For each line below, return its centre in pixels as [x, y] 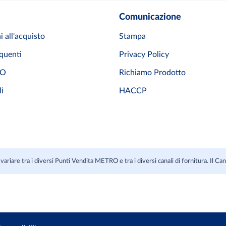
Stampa [132, 37]
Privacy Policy [144, 55]
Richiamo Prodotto [152, 73]
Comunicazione [150, 17]
